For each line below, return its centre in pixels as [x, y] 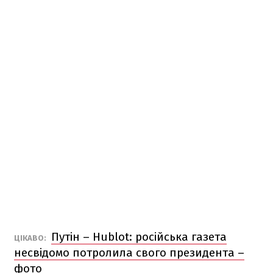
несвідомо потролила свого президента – [129, 252]
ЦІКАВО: [31, 238]
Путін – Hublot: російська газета [139, 236]
